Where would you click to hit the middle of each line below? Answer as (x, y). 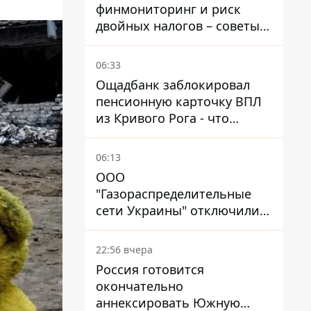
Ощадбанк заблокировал (173, 85)
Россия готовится (150, 269)
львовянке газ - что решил (178, 227)
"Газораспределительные (174, 194)
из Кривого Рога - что (162, 118)
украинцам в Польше (161, 42)
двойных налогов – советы (178, 26)
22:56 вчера (124, 250)
